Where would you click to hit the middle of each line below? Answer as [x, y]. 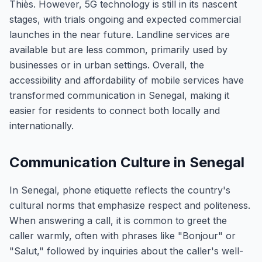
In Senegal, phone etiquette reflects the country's [120, 190]
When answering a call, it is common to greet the [118, 220]
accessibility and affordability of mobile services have [127, 80]
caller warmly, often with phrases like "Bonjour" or [123, 236]
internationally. [42, 126]
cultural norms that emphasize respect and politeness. [130, 205]
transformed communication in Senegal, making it [119, 95]
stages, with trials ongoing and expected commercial [125, 19]
